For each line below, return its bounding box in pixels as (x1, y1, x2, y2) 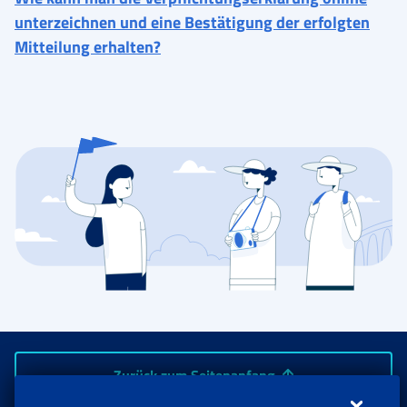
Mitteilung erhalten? (15, 34, 161, 59)
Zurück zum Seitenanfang (114, 363, 275, 386)
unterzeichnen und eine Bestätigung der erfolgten (15, 9, 370, 35)
